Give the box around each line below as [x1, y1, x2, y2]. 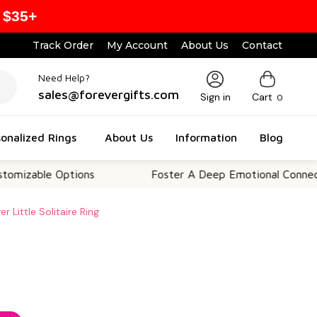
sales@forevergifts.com [38, 86, 179, 102]
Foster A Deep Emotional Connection [107, 168, 296, 180]
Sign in [200, 91, 231, 103]
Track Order [33, 39, 94, 52]
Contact [242, 39, 283, 52]
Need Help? [38, 71, 90, 83]
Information [175, 130, 237, 144]
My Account [107, 39, 168, 52]
